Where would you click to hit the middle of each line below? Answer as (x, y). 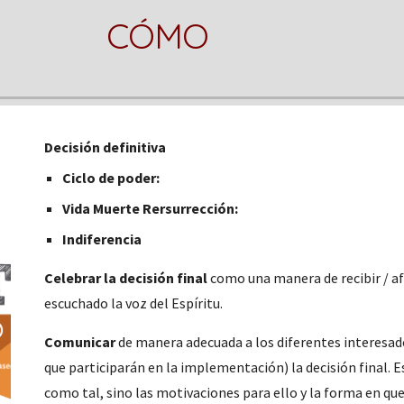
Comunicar (80, 342)
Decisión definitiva (106, 147)
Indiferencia (102, 239)
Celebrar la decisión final (126, 278)
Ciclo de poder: (111, 178)
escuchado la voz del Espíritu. (134, 303)
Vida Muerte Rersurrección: (151, 208)
